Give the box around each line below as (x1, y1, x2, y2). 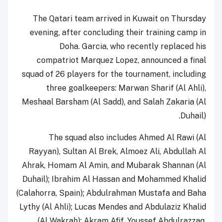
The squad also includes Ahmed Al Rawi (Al (49, 132, 206, 142)
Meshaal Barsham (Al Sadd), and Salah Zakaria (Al (22, 97, 206, 107)
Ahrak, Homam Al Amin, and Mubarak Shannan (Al (22, 160, 206, 170)
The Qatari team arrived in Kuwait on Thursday (33, 13, 206, 23)
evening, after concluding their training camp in (30, 27, 206, 37)
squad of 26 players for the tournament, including (22, 69, 206, 79)
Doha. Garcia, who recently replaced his (59, 41, 206, 51)
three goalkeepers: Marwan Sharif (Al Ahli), (46, 83, 206, 93)
